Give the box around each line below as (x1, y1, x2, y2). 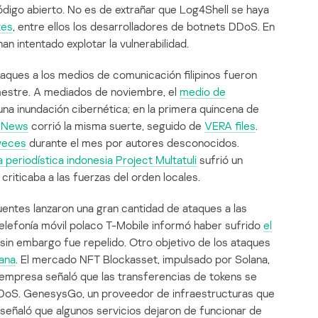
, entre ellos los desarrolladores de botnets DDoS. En (13, 19, 275, 34)
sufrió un (197, 153, 243, 168)
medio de (180, 84, 226, 99)
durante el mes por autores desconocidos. (26, 136, 239, 150)
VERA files (204, 119, 256, 133)
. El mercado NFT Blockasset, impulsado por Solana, (16, 252, 270, 267)
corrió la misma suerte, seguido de (28, 119, 204, 133)
